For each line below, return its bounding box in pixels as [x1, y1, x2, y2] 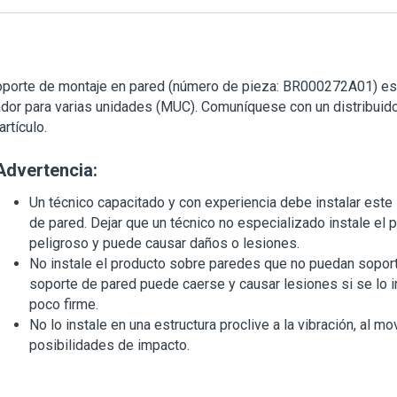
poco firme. [29, 296, 98, 313]
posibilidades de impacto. [29, 337, 190, 354]
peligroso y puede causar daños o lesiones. [29, 235, 300, 252]
